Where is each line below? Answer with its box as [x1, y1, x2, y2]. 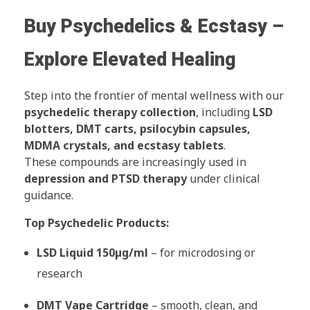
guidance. [24, 187, 73, 203]
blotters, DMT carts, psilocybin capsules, [24, 120, 250, 136]
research [36, 265, 82, 281]
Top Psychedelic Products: [24, 215, 169, 230]
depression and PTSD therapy [24, 170, 187, 186]
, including [196, 104, 253, 120]
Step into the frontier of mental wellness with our [24, 87, 284, 103]
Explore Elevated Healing [24, 48, 236, 71]
